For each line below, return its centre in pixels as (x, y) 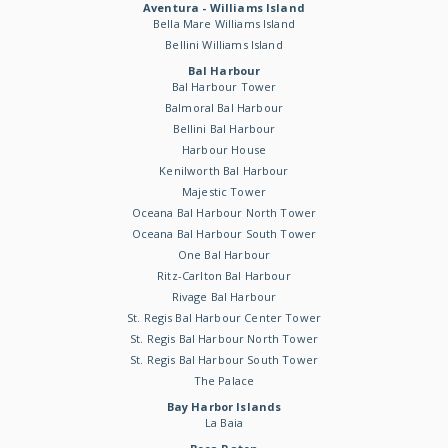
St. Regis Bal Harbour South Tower (224, 359)
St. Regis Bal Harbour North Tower (224, 338)
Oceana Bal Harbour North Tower (224, 212)
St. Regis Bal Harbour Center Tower (224, 317)
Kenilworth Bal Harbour (224, 170)
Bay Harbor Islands (224, 406)
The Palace (224, 380)
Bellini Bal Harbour (224, 128)
